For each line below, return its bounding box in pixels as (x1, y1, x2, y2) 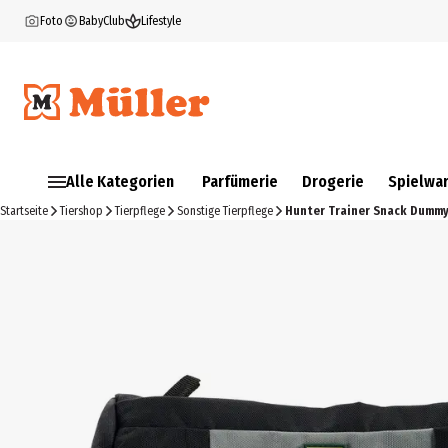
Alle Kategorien (66, 172, 174, 191)
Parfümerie (202, 172, 278, 191)
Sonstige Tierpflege (177, 204, 273, 218)
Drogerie (302, 172, 364, 191)
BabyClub (79, 14, 125, 28)
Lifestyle (141, 14, 181, 28)
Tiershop (60, 204, 103, 218)
